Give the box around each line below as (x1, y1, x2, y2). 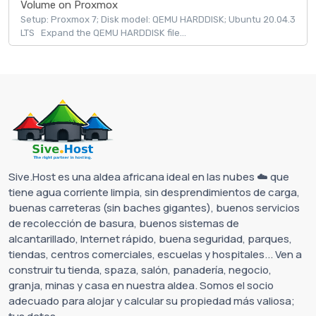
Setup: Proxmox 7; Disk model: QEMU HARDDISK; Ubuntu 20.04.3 (20, 14, 296, 25)
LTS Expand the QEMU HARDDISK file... (20, 28, 186, 39)
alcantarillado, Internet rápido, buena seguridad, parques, (8, 231, 292, 247)
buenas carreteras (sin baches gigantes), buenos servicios (8, 200, 300, 216)
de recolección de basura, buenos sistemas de (8, 216, 239, 231)
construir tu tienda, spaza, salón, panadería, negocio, (8, 262, 272, 278)
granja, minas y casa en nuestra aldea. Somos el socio (8, 278, 274, 293)
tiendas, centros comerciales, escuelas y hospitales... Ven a (8, 247, 302, 262)
